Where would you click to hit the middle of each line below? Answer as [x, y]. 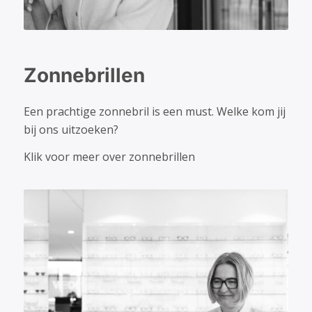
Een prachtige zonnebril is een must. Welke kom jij [154, 111]
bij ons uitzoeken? [71, 129]
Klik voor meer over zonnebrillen [109, 157]
